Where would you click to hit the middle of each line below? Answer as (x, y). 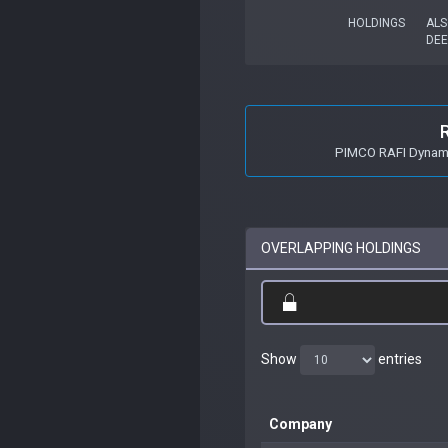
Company (300, 423)
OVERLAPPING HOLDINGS (341, 247)
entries (398, 358)
